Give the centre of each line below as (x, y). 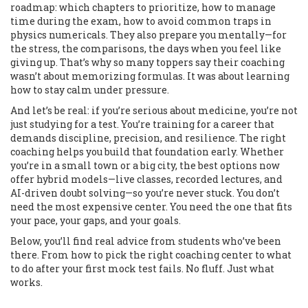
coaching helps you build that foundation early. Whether (147, 152)
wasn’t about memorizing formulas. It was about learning (150, 76)
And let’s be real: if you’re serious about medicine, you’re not (154, 110)
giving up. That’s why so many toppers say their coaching (147, 62)
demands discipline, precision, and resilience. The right (148, 138)
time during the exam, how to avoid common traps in (141, 21)
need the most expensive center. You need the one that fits (151, 207)
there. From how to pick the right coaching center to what (151, 255)
